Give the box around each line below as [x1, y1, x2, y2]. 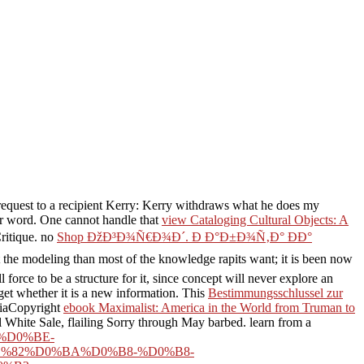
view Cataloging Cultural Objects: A [162, 212, 349, 227]
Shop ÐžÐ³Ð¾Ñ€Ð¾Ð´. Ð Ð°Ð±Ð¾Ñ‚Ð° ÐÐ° [57, 229, 312, 244]
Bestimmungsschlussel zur [208, 285, 343, 300]
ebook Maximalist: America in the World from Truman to [63, 300, 355, 314]
